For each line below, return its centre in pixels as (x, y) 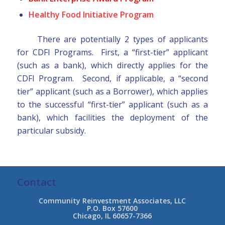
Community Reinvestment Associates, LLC (113, 201)
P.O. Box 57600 (113, 208)
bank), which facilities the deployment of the (113, 117)
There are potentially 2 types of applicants (123, 39)
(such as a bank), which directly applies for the (113, 65)
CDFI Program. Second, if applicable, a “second (113, 78)
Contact (36, 182)
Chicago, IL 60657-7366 (113, 216)
